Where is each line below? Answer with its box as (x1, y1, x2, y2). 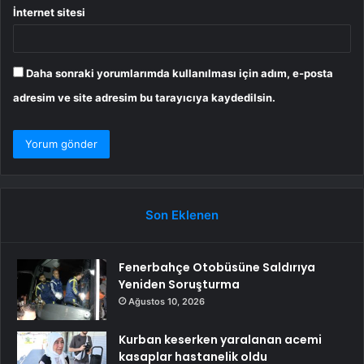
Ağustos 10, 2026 (128, 295, 205, 307)
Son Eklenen (145, 206, 219, 223)
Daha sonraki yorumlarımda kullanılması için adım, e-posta (26, 66, 333, 80)
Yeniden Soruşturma (119, 275, 240, 292)
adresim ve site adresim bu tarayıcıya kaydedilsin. (13, 90, 275, 104)
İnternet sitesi (13, 5, 85, 19)
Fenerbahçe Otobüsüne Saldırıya (119, 258, 315, 275)
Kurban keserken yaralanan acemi (119, 331, 322, 348)
